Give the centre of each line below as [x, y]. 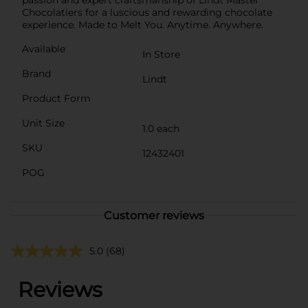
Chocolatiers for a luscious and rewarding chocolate [147, 12]
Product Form [56, 98]
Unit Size [43, 123]
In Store [161, 54]
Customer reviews [154, 215]
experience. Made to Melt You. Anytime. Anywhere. [143, 24]
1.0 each [161, 128]
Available [44, 48]
